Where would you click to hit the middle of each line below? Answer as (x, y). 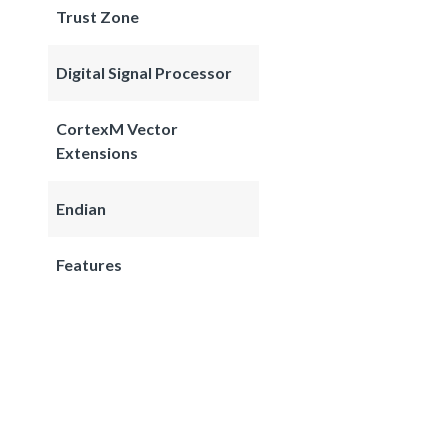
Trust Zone (97, 16)
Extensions (97, 152)
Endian (81, 208)
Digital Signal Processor (144, 72)
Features (89, 264)
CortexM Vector (117, 128)
